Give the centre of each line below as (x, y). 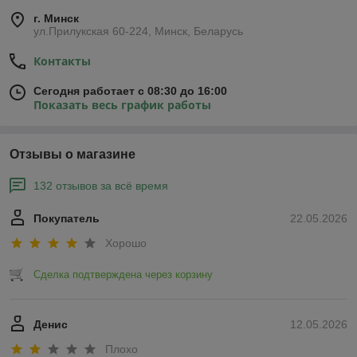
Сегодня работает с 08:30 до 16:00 (130, 90)
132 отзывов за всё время (101, 185)
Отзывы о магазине (73, 154)
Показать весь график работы (122, 104)
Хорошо (126, 243)
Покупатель (67, 218)
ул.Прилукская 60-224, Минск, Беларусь (138, 31)
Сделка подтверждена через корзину (123, 274)
